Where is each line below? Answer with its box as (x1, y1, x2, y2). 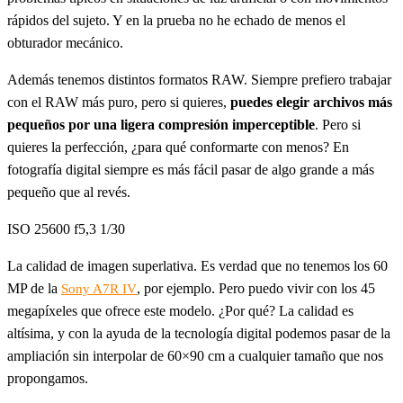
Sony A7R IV (61, 282, 137, 297)
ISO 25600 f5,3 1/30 (7, 221, 125, 237)
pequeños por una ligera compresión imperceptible (7, 117, 315, 133)
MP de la (7, 281, 61, 297)
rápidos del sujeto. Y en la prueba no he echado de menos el (7, 13, 345, 29)
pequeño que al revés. (7, 184, 130, 201)
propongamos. (7, 371, 88, 387)
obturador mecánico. (7, 35, 123, 51)
